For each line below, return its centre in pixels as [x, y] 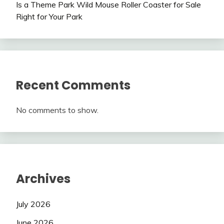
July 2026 [33, 204]
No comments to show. [57, 110]
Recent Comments [73, 85]
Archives [43, 179]
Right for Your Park [49, 16]
